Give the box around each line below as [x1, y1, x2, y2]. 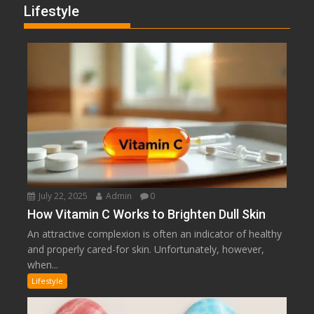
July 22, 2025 [36, 189, 88, 202]
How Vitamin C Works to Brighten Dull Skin [27, 206, 266, 221]
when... [27, 257, 59, 271]
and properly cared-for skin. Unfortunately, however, [27, 242, 265, 256]
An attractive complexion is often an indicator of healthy [27, 226, 282, 240]
